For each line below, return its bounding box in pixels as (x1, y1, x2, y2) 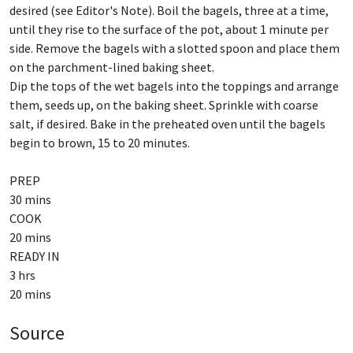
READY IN (9, 248, 60, 264)
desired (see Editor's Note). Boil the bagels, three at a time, (9, 2, 329, 18)
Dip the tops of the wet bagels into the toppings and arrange (9, 78, 339, 94)
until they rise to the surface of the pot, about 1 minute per (9, 21, 329, 37)
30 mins (9, 191, 51, 207)
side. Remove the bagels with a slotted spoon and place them (9, 40, 340, 56)
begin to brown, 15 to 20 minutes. (9, 135, 190, 150)
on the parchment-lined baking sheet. (9, 59, 214, 75)
